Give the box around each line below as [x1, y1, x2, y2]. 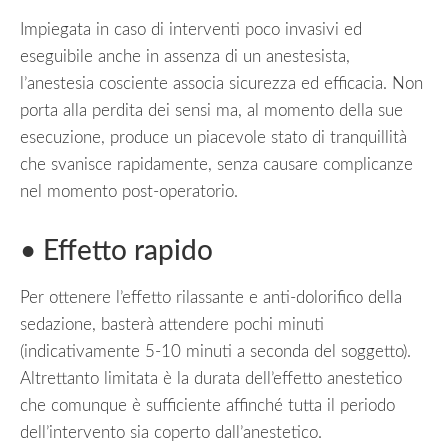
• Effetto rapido [20, 236, 213, 265]
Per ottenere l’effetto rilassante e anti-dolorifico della [20, 288, 402, 306]
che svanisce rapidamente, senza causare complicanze [20, 155, 413, 173]
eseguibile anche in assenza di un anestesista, [20, 47, 350, 65]
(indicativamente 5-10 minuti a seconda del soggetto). [20, 342, 411, 360]
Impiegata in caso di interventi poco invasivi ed [20, 20, 362, 38]
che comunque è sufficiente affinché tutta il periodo [20, 396, 395, 414]
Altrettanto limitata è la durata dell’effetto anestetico [20, 369, 402, 387]
